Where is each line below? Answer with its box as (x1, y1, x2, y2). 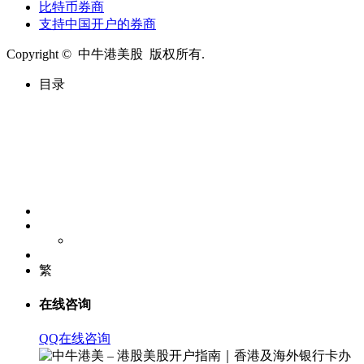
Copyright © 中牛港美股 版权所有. (6, 46, 205, 61)
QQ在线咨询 (39, 331, 110, 346)
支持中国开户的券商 (39, 16, 156, 31)
